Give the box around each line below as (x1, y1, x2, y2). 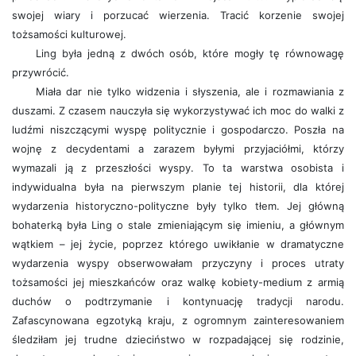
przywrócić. (12, 66, 69, 79)
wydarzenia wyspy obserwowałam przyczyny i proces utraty (12, 257, 344, 269)
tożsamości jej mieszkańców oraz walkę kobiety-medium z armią (12, 276, 344, 288)
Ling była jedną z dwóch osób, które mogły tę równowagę (36, 47, 344, 60)
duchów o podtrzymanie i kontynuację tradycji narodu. (12, 295, 344, 308)
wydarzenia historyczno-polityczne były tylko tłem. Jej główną (12, 199, 344, 212)
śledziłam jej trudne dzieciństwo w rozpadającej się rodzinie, (12, 333, 344, 346)
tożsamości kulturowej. (12, 28, 126, 41)
